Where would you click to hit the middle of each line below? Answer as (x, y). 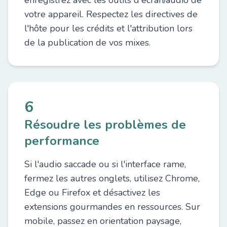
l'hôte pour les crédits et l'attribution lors (108, 28)
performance (62, 141)
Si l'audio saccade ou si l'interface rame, (105, 164)
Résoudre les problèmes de (105, 125)
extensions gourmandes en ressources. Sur (112, 207)
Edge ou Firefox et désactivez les (92, 193)
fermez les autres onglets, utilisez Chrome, (112, 178)
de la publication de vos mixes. (87, 43)
